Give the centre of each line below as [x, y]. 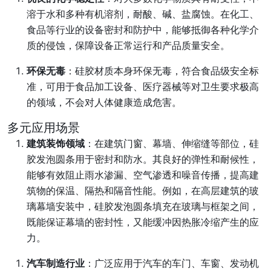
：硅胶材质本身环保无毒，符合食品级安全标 [162, 71]
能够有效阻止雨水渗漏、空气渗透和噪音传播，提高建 [143, 175]
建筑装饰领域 [56, 143]
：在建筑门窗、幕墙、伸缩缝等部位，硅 [172, 143]
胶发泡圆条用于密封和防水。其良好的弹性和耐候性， [143, 159]
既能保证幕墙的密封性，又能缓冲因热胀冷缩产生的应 [143, 222]
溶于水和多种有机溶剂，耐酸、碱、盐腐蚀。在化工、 [143, 14]
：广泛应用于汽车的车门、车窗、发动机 [172, 263]
